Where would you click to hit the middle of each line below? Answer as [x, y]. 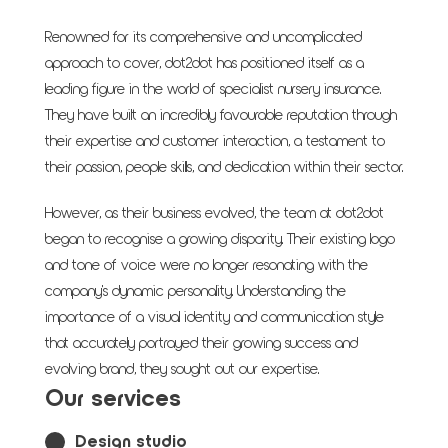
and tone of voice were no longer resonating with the [206, 265]
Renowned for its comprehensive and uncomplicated [203, 37]
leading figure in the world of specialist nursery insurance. [213, 89]
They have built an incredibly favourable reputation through [221, 115]
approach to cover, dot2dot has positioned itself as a [204, 63]
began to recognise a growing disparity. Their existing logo [220, 239]
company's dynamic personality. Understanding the [195, 291]
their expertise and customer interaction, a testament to [215, 141]
